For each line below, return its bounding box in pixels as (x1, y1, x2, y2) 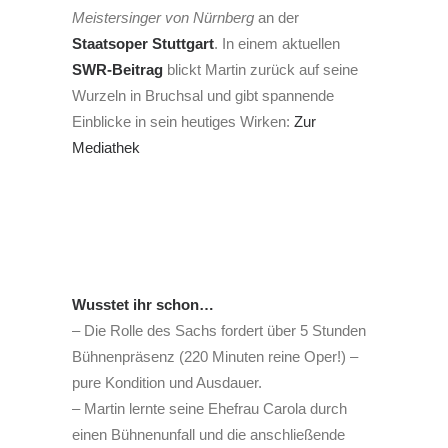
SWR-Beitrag (72, 61, 163, 78)
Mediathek (72, 139, 140, 156)
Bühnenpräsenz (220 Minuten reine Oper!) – (72, 348, 358, 365)
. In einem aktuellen (214, 35, 340, 52)
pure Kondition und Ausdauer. (72, 374, 262, 391)
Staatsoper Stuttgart (72, 35, 214, 52)
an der (254, 9, 299, 26)
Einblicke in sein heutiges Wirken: (72, 113, 294, 130)
